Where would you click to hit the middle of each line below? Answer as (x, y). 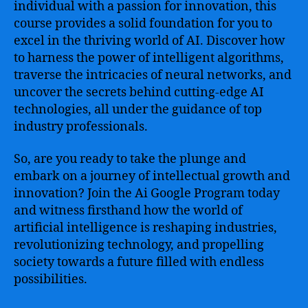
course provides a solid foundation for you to (143, 23)
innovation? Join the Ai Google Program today (147, 194)
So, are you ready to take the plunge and (130, 159)
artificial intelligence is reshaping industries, (145, 228)
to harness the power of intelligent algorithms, (149, 58)
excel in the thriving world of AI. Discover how (150, 41)
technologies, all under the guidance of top (138, 109)
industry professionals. (81, 126)
